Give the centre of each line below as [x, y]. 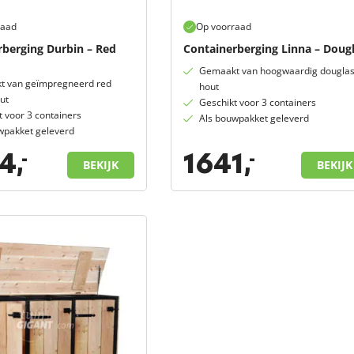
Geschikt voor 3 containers [257, 103]
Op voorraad [223, 27]
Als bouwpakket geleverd [254, 119]
